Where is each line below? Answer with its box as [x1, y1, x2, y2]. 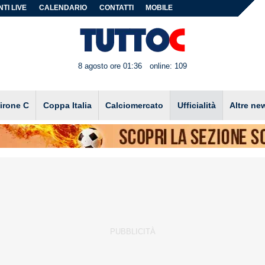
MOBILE [146, 4, 173, 11]
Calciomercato [105, 100, 164, 110]
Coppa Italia [43, 100, 92, 110]
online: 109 [149, 62, 187, 71]
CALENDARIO [39, 4, 88, 11]
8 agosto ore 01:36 [78, 62, 143, 71]
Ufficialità [177, 100, 216, 110]
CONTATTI [99, 4, 134, 11]
